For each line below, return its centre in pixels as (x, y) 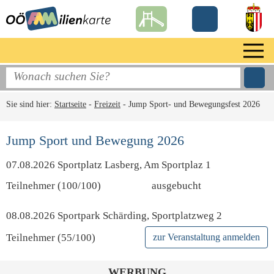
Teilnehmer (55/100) (51, 237)
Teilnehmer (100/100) (54, 186)
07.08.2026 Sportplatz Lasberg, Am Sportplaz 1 (109, 165)
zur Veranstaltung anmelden (206, 237)
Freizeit (107, 104)
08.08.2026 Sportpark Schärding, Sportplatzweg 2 (114, 216)
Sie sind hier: (30, 104)
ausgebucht (176, 186)
